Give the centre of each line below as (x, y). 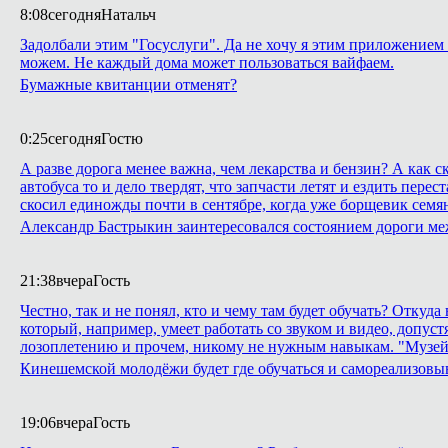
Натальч (128, 14)
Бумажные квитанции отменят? (128, 84)
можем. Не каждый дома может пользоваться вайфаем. (207, 62)
